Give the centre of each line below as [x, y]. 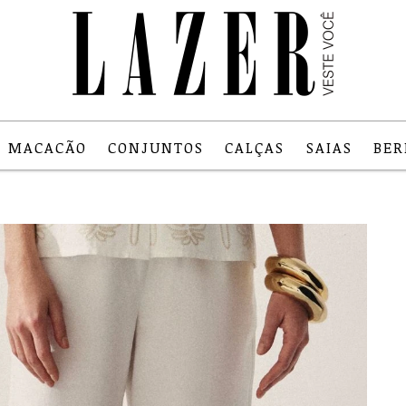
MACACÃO [48, 148]
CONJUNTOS [156, 148]
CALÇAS [255, 148]
